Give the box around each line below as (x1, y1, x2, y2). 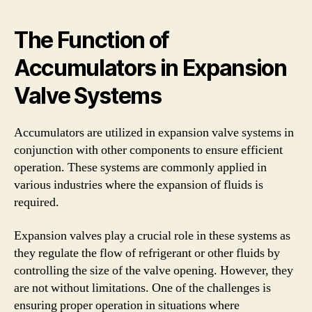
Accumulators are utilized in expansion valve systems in (14, 125, 294, 141)
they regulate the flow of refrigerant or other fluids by (14, 244, 280, 261)
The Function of (14, 26, 170, 54)
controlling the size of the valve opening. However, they (14, 262, 293, 279)
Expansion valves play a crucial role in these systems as (14, 227, 290, 244)
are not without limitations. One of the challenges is (14, 279, 271, 296)
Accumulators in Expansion (14, 54, 287, 81)
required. (14, 194, 59, 210)
